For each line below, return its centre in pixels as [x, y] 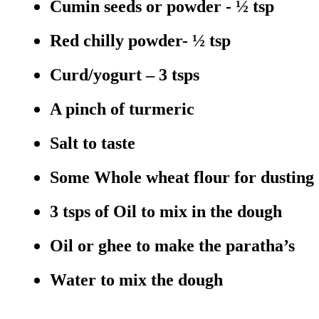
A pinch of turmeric [122, 109]
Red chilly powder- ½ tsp [140, 41]
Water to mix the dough [136, 280]
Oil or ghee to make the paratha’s [172, 246]
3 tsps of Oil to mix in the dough [168, 212]
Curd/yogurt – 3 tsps [125, 75]
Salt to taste [93, 143]
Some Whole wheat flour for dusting [182, 178]
